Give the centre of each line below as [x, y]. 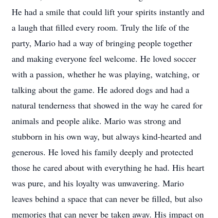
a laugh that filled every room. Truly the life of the [100, 27]
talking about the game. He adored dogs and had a [100, 90]
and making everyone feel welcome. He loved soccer [104, 58]
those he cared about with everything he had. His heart [108, 167]
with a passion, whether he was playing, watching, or [106, 74]
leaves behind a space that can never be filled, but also [107, 199]
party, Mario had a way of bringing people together [102, 43]
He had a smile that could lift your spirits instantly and [108, 12]
